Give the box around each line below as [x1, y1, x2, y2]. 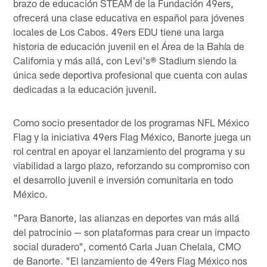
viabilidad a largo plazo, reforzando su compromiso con [13, 159, 250, 171]
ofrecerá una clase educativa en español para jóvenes [13, 11, 245, 23]
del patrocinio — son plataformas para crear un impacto [13, 225, 250, 238]
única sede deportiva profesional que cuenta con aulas [13, 68, 248, 80]
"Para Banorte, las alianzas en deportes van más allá [13, 211, 240, 223]
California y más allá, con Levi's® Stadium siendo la [13, 54, 237, 66]
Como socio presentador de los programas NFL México [13, 116, 250, 128]
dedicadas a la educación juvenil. [13, 82, 157, 95]
